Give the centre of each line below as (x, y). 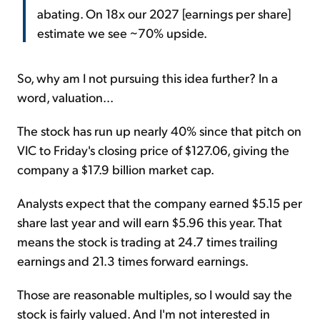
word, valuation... (65, 96)
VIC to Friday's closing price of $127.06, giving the (153, 149)
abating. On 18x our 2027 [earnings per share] (164, 13)
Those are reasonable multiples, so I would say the (155, 294)
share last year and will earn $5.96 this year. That (150, 221)
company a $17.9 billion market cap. (116, 169)
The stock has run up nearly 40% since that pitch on (159, 130)
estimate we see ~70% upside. (122, 32)
